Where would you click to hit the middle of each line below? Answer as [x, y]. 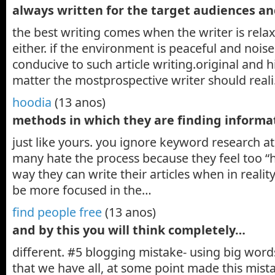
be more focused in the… [82, 190]
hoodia [32, 102]
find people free [57, 212]
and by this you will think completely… [129, 230]
